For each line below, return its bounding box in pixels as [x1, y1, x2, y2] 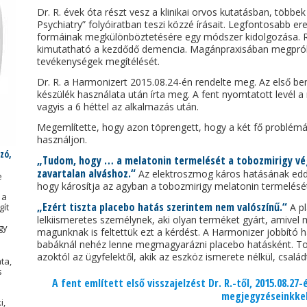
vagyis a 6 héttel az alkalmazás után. [37, 100, 199, 113]
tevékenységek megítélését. [37, 55, 160, 68]
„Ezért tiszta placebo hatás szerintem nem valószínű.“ [37, 199, 288, 214]
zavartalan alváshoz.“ [37, 166, 136, 181]
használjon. [37, 133, 88, 146]
